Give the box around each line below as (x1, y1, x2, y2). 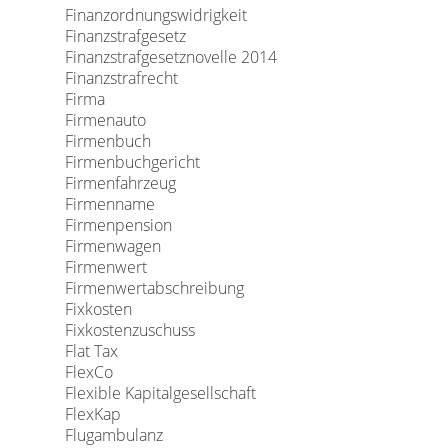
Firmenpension (64, 214, 172, 236)
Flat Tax (64, 340, 118, 362)
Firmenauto (64, 109, 146, 131)
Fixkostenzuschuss (64, 319, 195, 341)
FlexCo (64, 361, 113, 383)
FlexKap (64, 403, 121, 425)
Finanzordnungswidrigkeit (64, 4, 247, 26)
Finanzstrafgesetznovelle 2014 (64, 46, 277, 68)
